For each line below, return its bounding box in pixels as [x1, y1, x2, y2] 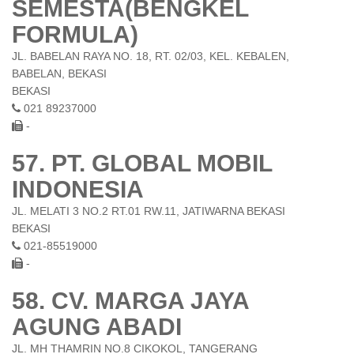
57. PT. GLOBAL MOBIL [12, 150, 272, 176]
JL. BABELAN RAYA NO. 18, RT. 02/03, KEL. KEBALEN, [12, 50, 289, 62]
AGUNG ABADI [12, 314, 182, 340]
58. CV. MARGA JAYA [12, 288, 249, 314]
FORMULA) [12, 21, 138, 47]
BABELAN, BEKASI [12, 67, 107, 80]
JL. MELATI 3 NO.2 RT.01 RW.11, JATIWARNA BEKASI [12, 205, 285, 217]
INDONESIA [12, 176, 144, 202]
